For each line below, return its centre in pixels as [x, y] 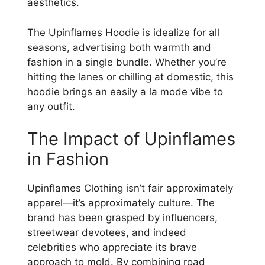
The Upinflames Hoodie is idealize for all [123, 32]
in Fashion [68, 159]
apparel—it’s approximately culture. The [121, 203]
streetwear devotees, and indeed [107, 233]
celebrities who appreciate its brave [112, 248]
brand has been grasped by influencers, [122, 218]
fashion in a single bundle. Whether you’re [127, 62]
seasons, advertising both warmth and [119, 47]
